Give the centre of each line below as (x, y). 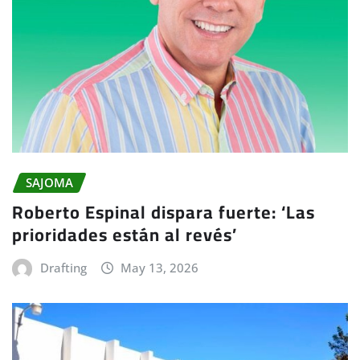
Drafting (63, 267)
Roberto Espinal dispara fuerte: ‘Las (164, 212)
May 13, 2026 (160, 267)
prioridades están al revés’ (125, 234)
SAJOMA (49, 183)
